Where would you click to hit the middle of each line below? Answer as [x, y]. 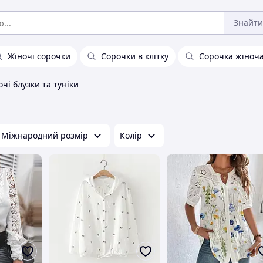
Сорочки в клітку [135, 56]
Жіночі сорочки [39, 56]
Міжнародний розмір [45, 135]
